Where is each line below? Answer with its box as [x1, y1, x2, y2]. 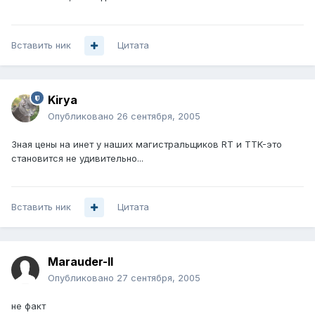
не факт [11, 300, 46, 312]
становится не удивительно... [11, 153, 143, 165]
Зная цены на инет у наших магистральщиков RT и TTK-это [11, 139, 282, 150]
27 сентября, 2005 [117, 272, 200, 284]
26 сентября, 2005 [117, 110, 200, 122]
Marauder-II [48, 255, 113, 269]
